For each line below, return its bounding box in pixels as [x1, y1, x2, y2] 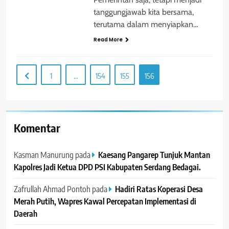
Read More [93, 35, 123, 43]
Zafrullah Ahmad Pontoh [14, 184, 90, 195]
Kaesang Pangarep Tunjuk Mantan [98, 149, 210, 161]
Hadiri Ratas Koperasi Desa [115, 184, 203, 195]
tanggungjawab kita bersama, [93, 7, 194, 17]
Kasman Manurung [14, 149, 74, 161]
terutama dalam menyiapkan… [93, 19, 198, 29]
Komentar [14, 121, 60, 135]
